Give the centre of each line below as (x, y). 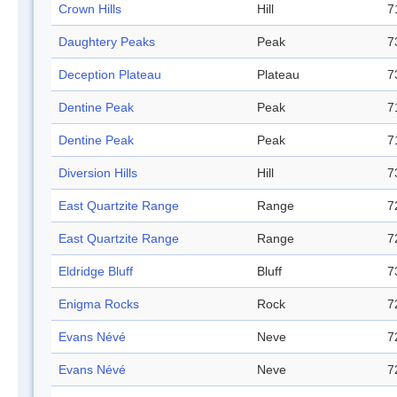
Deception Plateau (110, 75)
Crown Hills (90, 9)
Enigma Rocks (99, 304)
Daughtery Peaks (107, 42)
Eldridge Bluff (96, 272)
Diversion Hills (98, 173)
